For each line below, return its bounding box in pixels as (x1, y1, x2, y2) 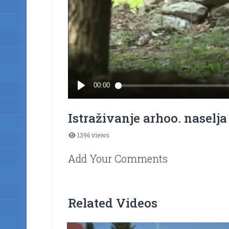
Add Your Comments (68, 152, 168, 166)
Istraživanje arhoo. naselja (68, 110, 227, 127)
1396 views (76, 131, 110, 140)
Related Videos (68, 195, 157, 212)
